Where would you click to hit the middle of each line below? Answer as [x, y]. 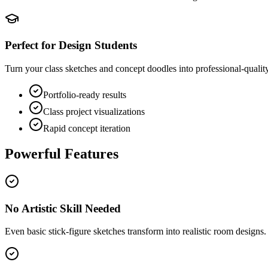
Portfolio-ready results [85, 95]
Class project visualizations [94, 112]
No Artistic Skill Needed [63, 208]
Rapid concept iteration [87, 129]
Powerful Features [62, 153]
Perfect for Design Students [71, 45]
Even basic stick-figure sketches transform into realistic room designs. [135, 232]
